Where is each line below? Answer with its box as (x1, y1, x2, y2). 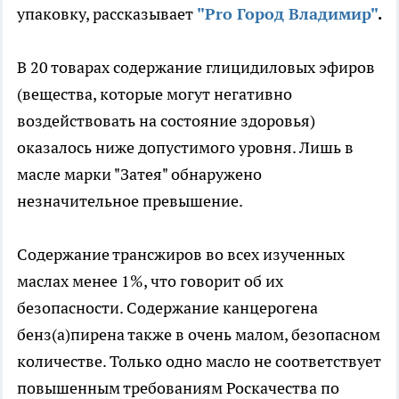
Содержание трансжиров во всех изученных (17, 243, 345, 265)
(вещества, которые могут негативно (17, 83, 292, 104)
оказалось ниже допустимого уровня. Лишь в (17, 136, 354, 158)
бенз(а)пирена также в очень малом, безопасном (17, 323, 380, 345)
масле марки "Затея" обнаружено (17, 163, 262, 184)
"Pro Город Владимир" (197, 3, 378, 24)
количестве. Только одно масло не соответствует (17, 350, 381, 371)
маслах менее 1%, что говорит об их (17, 270, 283, 291)
